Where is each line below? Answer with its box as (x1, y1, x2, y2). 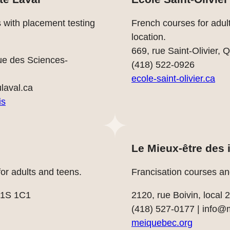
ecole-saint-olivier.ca (131, 73, 215, 84)
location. (131, 31, 166, 42)
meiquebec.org (131, 217, 193, 228)
